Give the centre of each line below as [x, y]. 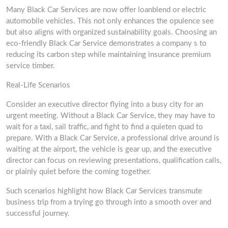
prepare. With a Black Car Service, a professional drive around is [113, 138]
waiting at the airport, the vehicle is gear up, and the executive [109, 149]
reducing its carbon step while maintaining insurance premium [108, 55]
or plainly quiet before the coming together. [79, 172]
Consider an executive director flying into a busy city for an [105, 105]
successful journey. [38, 213]
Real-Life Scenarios [38, 85]
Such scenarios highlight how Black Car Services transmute [104, 191]
